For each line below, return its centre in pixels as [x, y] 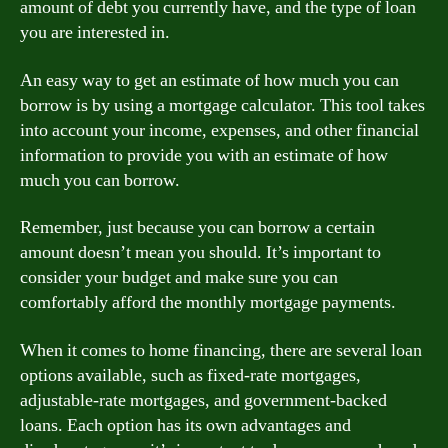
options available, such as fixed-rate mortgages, [190, 375]
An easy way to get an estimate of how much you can [209, 80]
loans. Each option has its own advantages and [185, 425]
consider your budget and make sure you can [179, 277]
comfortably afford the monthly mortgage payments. [208, 302]
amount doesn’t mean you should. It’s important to [200, 252]
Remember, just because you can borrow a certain [197, 227]
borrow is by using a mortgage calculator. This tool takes [222, 105]
